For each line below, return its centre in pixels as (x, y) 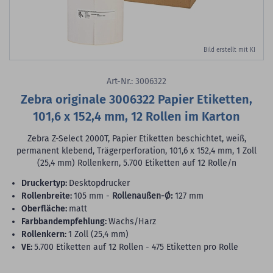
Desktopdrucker (99, 183)
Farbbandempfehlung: (66, 222)
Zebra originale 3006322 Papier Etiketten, (136, 100)
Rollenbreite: (49, 196)
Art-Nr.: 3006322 (136, 82)
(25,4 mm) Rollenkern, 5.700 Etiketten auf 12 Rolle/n (136, 163)
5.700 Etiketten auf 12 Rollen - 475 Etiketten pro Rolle (136, 247)
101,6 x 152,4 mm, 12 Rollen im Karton (136, 117)
